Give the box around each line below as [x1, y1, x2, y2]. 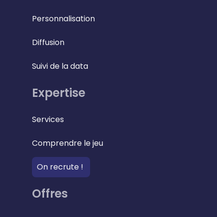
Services [32, 114, 64, 125]
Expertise [32, 85, 85, 101]
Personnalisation [32, 13, 95, 25]
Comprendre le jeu [32, 138, 103, 149]
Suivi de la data [32, 61, 88, 72]
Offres [32, 186, 68, 202]
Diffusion [32, 37, 64, 48]
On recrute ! [37, 161, 83, 173]
